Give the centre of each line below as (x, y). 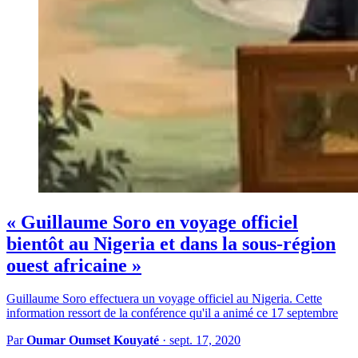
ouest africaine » (74, 265)
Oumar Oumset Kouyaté (93, 340)
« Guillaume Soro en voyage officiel (152, 222)
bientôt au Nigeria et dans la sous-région (171, 243)
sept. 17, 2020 (205, 340)
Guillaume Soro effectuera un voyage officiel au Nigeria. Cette (164, 299)
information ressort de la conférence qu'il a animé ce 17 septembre (172, 313)
